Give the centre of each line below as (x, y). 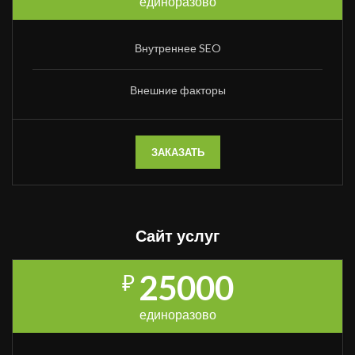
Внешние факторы (177, 90)
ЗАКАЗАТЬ (177, 153)
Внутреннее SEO (177, 48)
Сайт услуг (177, 237)
